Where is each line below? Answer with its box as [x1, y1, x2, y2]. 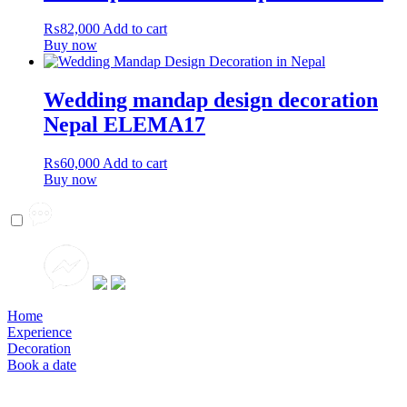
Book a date [7, 356, 76, 372]
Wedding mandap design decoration [44, 88, 378, 113]
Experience [7, 323, 72, 340]
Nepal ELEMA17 [44, 113, 205, 137]
